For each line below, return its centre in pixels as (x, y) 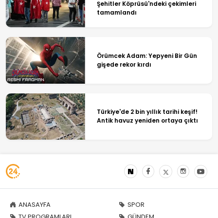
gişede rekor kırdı (124, 64)
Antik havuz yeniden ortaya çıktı (147, 121)
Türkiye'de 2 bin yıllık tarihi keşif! (147, 112)
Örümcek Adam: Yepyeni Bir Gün (147, 55)
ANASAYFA (35, 205)
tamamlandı (117, 13)
